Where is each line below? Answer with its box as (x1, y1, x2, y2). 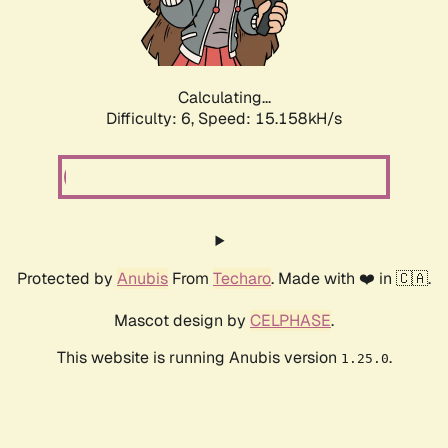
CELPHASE (250, 310, 331, 332)
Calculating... (177, 87, 271, 109)
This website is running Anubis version (56, 347, 341, 369)
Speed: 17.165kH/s (198, 108, 342, 130)
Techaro (213, 268, 271, 290)
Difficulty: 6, (106, 108, 198, 130)
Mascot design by (114, 310, 250, 332)
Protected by (17, 268, 117, 290)
